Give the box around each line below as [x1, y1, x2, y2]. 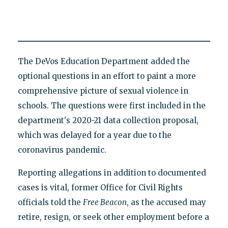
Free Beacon [82, 197, 127, 207]
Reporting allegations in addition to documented [17, 167, 206, 178]
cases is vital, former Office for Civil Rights [17, 182, 183, 192]
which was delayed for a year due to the [17, 130, 172, 140]
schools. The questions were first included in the [17, 100, 206, 110]
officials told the [17, 197, 83, 207]
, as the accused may [126, 197, 206, 207]
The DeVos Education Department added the [17, 56, 190, 66]
